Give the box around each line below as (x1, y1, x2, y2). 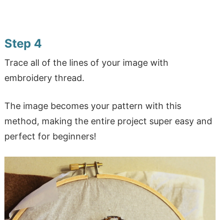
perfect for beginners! (4, 131, 96, 142)
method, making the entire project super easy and (4, 116, 212, 127)
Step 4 (4, 36, 42, 51)
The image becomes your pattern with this (4, 101, 181, 111)
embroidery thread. (4, 73, 84, 83)
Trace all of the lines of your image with (4, 57, 168, 68)
